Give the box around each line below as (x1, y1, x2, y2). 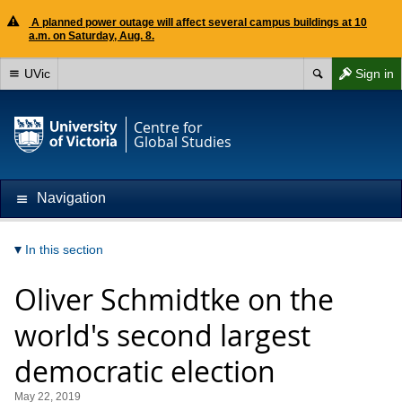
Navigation (37, 190, 106, 205)
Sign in (355, 66, 394, 81)
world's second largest (14, 316, 310, 354)
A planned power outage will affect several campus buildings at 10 (29, 16, 367, 29)
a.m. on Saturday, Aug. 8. (29, 30, 154, 42)
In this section (25, 242, 103, 257)
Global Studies (134, 132, 232, 152)
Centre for (134, 118, 203, 137)
